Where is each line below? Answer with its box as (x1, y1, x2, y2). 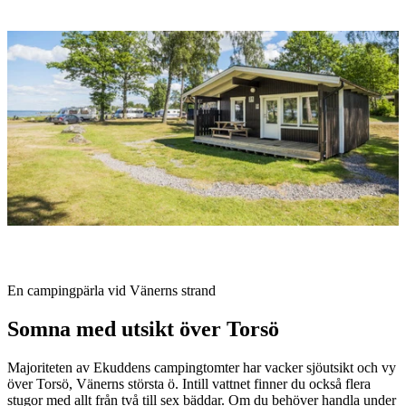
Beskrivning (6, 267, 119, 292)
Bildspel (6, 14, 82, 39)
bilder (6, 63, 63, 88)
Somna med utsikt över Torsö (7, 317, 279, 342)
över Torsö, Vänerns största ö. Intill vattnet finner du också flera (7, 376, 371, 392)
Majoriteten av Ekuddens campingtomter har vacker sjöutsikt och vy (7, 360, 396, 376)
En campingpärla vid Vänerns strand (7, 283, 216, 299)
